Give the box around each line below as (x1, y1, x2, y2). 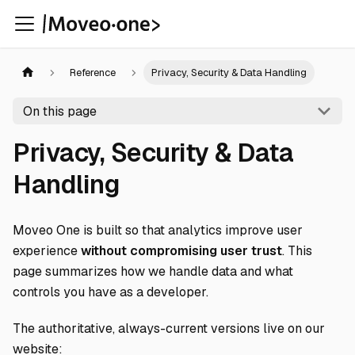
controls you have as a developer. (13, 284, 208, 300)
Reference (70, 66, 116, 80)
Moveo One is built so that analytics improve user (13, 222, 303, 239)
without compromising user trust (81, 242, 282, 259)
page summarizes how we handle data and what (13, 263, 293, 280)
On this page (22, 102, 97, 120)
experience (13, 242, 81, 259)
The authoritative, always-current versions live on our (13, 320, 325, 337)
